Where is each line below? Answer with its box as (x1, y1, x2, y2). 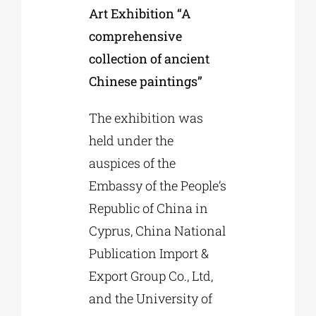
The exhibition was (88, 109, 203, 126)
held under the (88, 131, 174, 149)
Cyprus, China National (88, 221, 226, 239)
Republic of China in (88, 199, 208, 217)
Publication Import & (88, 244, 209, 262)
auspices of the (88, 154, 176, 171)
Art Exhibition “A (88, 4, 190, 22)
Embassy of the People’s (88, 176, 226, 194)
